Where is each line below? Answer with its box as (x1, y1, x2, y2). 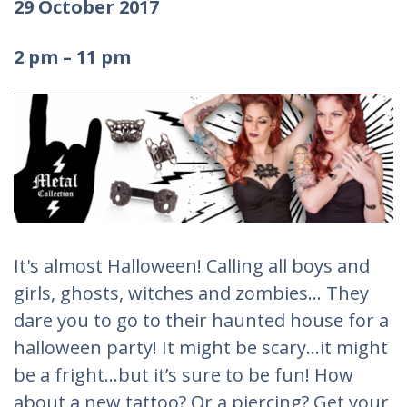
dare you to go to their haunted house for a (14, 307, 389, 333)
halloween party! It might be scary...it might (14, 334, 388, 360)
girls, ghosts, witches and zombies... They (14, 280, 369, 305)
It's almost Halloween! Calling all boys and (14, 253, 370, 278)
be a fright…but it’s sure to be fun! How (14, 362, 353, 387)
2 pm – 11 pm (14, 45, 131, 69)
